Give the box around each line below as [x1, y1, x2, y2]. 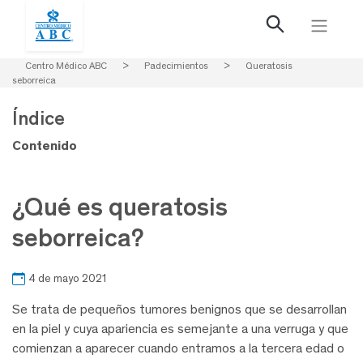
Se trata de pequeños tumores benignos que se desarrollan [12, 301, 347, 318]
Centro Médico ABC [25, 60, 107, 71]
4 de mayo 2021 [28, 271, 106, 286]
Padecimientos [144, 60, 208, 71]
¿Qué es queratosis [12, 191, 228, 222]
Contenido [12, 138, 77, 153]
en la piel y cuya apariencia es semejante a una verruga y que [12, 321, 348, 337]
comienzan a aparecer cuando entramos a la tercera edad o [12, 340, 344, 357]
